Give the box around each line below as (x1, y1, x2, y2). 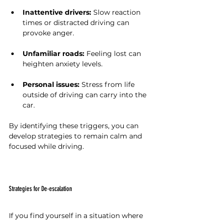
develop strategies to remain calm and (9, 132, 144, 140)
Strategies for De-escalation (9, 185, 72, 193)
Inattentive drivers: (23, 8, 91, 17)
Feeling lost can (84, 49, 143, 58)
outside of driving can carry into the (23, 90, 148, 99)
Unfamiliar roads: (23, 49, 84, 58)
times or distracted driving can (23, 18, 131, 27)
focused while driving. (9, 142, 84, 151)
